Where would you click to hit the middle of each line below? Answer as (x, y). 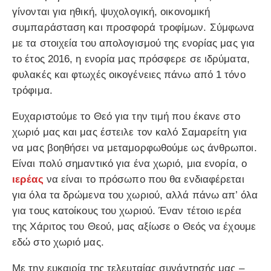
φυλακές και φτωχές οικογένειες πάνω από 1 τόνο (129, 74)
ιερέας (28, 179)
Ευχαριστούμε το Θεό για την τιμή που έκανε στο (126, 116)
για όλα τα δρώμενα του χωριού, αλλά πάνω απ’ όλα (135, 195)
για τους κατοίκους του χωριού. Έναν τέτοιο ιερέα (127, 211)
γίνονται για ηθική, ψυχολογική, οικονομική (111, 11)
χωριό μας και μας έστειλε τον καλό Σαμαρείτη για (129, 132)
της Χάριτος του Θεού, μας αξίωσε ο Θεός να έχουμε (134, 226)
